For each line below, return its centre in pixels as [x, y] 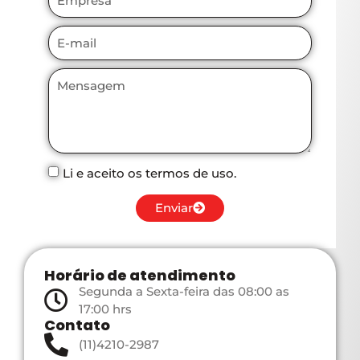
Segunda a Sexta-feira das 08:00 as [184, 291]
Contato [77, 325]
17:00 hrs [105, 309]
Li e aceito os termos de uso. [149, 173]
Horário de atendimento [140, 275]
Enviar [174, 208]
